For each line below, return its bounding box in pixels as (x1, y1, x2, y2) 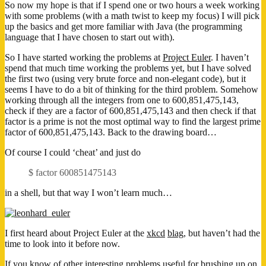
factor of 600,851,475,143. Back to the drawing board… (5, 126, 217, 137)
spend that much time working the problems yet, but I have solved (5, 62, 251, 73)
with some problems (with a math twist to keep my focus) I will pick (5, 10, 259, 21)
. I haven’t (211, 52, 249, 62)
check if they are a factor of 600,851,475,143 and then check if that (5, 105, 256, 116)
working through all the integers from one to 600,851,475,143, (5, 94, 239, 105)
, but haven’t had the (183, 227, 260, 238)
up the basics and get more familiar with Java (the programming (5, 21, 242, 31)
